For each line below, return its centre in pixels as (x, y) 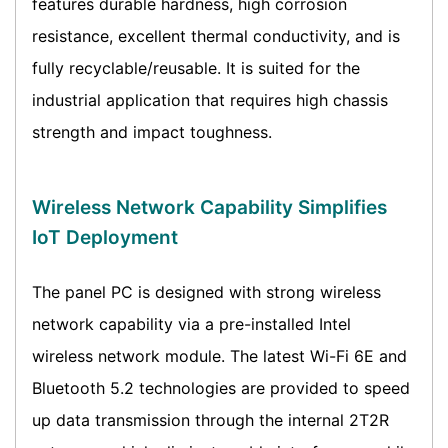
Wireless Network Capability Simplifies (209, 208)
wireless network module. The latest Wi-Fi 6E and (219, 356)
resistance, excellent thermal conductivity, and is (216, 36)
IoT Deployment (105, 238)
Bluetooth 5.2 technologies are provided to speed (221, 388)
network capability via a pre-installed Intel (191, 324)
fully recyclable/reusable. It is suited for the (196, 68)
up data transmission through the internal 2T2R (210, 420)
